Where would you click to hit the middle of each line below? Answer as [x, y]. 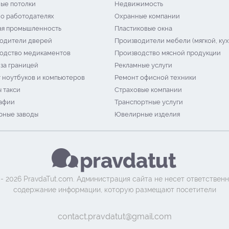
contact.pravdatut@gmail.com [114, 216]
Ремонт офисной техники [155, 77]
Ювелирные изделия [147, 114]
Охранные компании [147, 16]
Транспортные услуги [149, 102]
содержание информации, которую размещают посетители [114, 190]
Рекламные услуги [143, 65]
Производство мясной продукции [168, 53]
